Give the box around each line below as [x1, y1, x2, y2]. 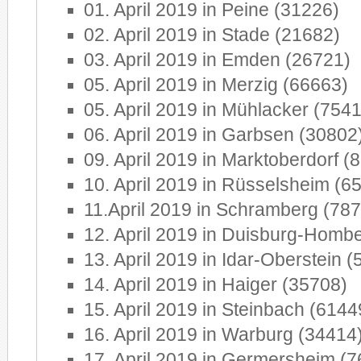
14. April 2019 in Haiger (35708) [83, 275, 347, 295]
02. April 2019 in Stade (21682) [83, 25, 340, 45]
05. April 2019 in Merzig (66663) [83, 75, 348, 95]
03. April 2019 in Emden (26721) [83, 50, 351, 70]
